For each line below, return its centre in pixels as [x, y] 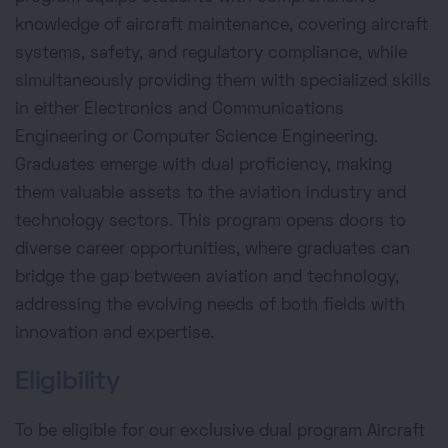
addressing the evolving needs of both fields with [210, 306]
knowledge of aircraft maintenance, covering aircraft [221, 26]
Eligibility [67, 383]
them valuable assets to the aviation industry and [210, 194]
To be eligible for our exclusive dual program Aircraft [220, 432]
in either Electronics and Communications [179, 110]
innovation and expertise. [114, 334]
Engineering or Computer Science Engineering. [196, 138]
